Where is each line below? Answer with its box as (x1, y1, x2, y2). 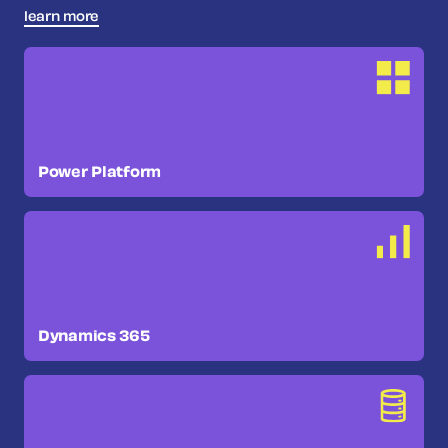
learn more (24, 11, 100, 24)
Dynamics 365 (38, 329, 150, 345)
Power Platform (38, 165, 162, 181)
